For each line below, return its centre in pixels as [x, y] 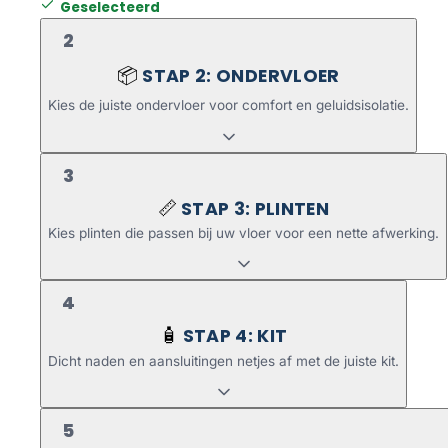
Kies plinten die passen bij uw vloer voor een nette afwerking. [243, 232]
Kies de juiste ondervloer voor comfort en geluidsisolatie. [228, 104]
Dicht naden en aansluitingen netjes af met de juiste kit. [223, 360]
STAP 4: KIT [235, 336]
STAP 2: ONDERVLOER [241, 75]
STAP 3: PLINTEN [255, 208]
